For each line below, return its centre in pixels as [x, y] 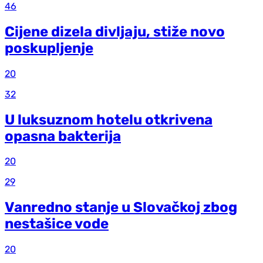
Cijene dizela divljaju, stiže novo [115, 31]
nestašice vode [57, 224]
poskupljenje [49, 48]
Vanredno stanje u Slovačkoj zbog [121, 208]
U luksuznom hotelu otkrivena [109, 119]
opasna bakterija [63, 136]
